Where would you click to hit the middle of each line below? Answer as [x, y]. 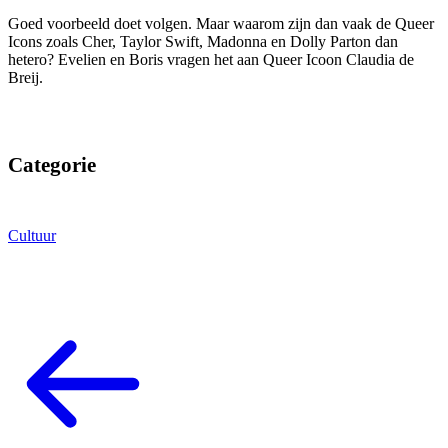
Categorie [52, 164]
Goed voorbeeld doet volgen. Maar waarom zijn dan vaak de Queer [221, 24]
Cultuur [32, 236]
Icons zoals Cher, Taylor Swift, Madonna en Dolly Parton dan [203, 42]
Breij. [25, 78]
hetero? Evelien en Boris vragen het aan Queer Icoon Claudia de [211, 60]
